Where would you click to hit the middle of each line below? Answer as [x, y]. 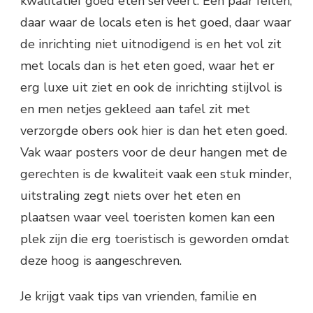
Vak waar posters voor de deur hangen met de [154, 152]
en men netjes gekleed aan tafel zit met [135, 109]
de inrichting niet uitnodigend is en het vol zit [151, 44]
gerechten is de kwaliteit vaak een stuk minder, [156, 174]
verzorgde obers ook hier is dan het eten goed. [154, 131]
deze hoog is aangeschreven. [101, 261]
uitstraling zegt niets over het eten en [130, 196]
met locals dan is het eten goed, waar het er [147, 66]
